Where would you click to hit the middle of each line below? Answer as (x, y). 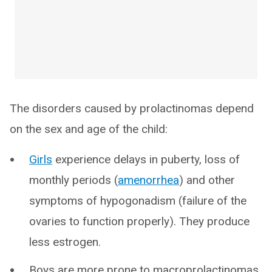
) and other (207, 180)
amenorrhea (148, 180)
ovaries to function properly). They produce (139, 221)
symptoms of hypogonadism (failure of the (138, 201)
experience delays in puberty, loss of (146, 159)
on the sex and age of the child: (89, 129)
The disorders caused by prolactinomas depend (132, 108)
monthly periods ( (73, 180)
